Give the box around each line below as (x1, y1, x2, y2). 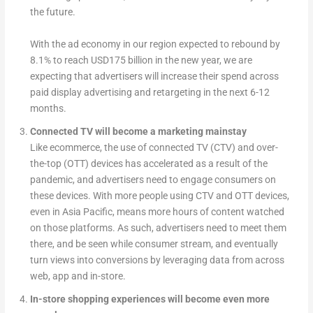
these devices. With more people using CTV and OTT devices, (29, 189, 289, 201)
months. (29, 103, 66, 115)
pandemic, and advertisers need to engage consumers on (29, 173, 276, 185)
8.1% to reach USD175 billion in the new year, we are (29, 54, 252, 66)
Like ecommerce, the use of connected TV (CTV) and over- (29, 141, 278, 153)
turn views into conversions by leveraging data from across (29, 254, 284, 265)
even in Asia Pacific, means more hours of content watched (29, 205, 284, 217)
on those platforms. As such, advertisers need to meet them (29, 221, 286, 233)
